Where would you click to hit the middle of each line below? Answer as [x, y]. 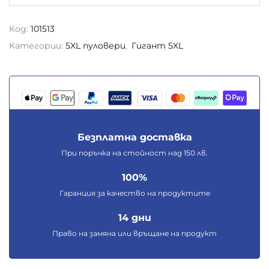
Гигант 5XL [157, 46]
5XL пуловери [95, 46]
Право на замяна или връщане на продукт [134, 234]
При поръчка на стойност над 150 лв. [134, 153]
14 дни [134, 218]
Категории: [37, 46]
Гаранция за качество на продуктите [134, 193]
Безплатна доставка [134, 138]
